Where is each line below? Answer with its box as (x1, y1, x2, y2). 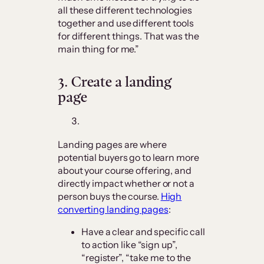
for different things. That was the (58, 30, 199, 42)
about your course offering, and (58, 164, 192, 177)
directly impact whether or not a (58, 177, 194, 190)
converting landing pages (58, 203, 169, 216)
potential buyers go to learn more (58, 151, 199, 164)
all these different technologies (58, 4, 192, 16)
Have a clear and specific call (81, 226, 205, 238)
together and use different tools (58, 17, 194, 29)
